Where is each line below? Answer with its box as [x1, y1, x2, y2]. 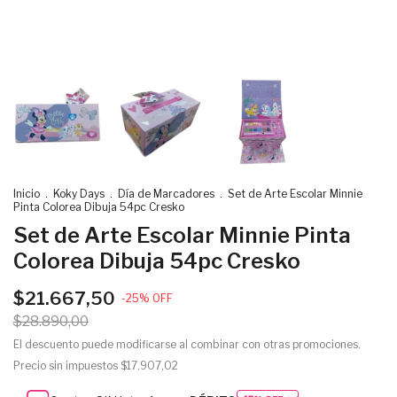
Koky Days [53, 187, 105, 200]
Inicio [13, 187, 40, 200]
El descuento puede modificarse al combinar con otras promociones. [13, 338, 361, 351]
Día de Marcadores [118, 187, 214, 200]
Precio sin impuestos [13, 359, 121, 372]
